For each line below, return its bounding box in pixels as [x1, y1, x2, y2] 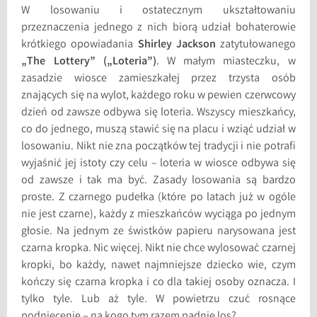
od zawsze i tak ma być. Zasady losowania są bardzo [21, 173, 296, 190]
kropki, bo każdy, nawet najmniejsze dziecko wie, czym [21, 258, 296, 275]
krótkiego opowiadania [21, 37, 134, 54]
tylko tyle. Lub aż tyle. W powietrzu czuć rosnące [21, 292, 296, 309]
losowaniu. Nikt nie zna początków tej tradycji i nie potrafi [21, 139, 296, 156]
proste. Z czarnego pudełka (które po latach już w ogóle [21, 190, 296, 207]
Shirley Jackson [133, 37, 216, 54]
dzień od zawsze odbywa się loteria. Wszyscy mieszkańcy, [21, 105, 296, 122]
